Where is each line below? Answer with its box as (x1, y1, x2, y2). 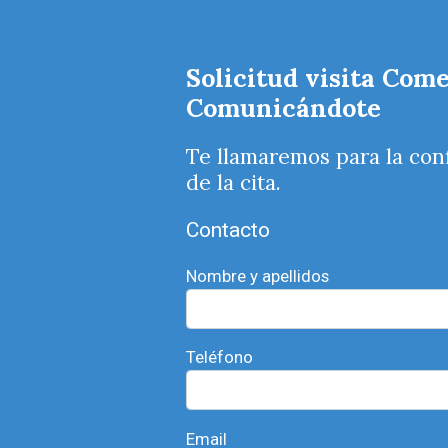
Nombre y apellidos (186, 266, 330, 287)
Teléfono (186, 347, 254, 368)
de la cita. (186, 169, 282, 197)
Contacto (186, 218, 271, 243)
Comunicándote (186, 92, 382, 125)
